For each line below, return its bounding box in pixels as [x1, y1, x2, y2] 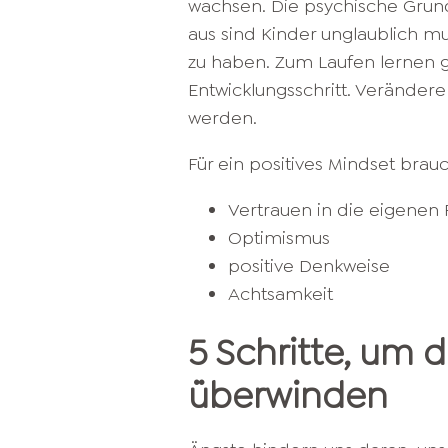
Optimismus [228, 226, 330, 250]
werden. [188, 106, 257, 130]
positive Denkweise [228, 254, 390, 278]
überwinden [188, 372, 388, 420]
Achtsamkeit [228, 282, 333, 306]
